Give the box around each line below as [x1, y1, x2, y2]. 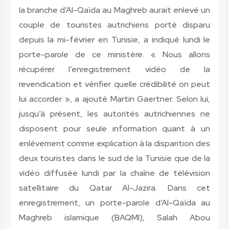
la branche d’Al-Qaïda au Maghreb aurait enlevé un [18, 5, 211, 16]
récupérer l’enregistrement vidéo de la [18, 64, 211, 75]
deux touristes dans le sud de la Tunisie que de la [18, 153, 211, 164]
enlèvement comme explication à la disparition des [18, 138, 211, 149]
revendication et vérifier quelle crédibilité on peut [18, 79, 211, 90]
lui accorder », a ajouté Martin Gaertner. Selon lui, [18, 94, 211, 105]
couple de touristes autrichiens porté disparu [18, 19, 211, 31]
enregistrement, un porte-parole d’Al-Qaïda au [18, 197, 211, 209]
